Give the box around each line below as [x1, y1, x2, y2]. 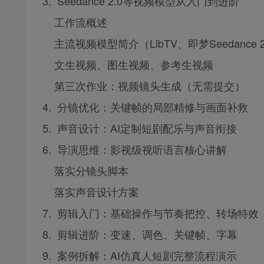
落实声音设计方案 [42, 184, 139, 200]
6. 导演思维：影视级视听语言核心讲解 [42, 141, 227, 157]
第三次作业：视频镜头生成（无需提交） [42, 78, 245, 94]
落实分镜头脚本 [42, 163, 128, 179]
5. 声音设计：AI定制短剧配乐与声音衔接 [42, 120, 237, 136]
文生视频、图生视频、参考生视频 [42, 57, 213, 72]
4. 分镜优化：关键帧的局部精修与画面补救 [42, 99, 248, 115]
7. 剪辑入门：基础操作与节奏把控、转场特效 [42, 205, 259, 221]
